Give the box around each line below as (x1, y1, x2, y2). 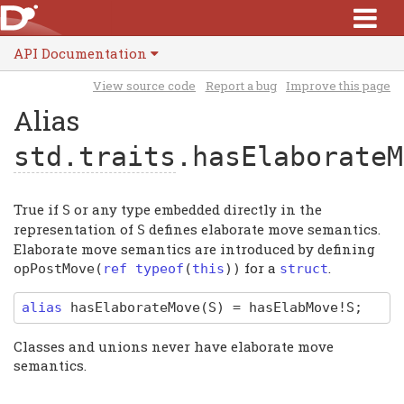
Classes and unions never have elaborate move (14, 337, 334, 356)
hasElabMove (248, 299, 338, 317)
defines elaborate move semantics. (145, 219, 381, 238)
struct (280, 260, 328, 277)
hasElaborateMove (69, 299, 200, 317)
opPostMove (14, 260, 95, 277)
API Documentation (14, 44, 147, 62)
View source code (93, 77, 196, 94)
